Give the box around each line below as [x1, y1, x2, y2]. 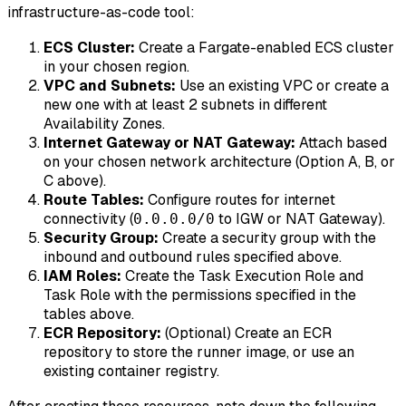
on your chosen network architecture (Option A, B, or [43, 151, 395, 171]
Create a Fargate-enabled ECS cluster [135, 37, 394, 57]
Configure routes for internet [144, 189, 335, 209]
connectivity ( [43, 208, 133, 228]
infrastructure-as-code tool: [7, 2, 195, 22]
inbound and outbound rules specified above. [43, 246, 342, 266]
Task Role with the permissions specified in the [43, 285, 356, 304]
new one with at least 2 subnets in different [43, 94, 327, 114]
